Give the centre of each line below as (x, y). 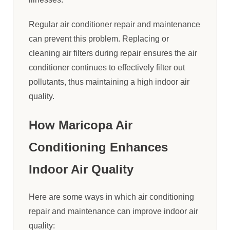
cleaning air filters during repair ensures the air (113, 53)
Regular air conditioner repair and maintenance (114, 24)
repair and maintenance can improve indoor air (113, 211)
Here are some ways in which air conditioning (111, 197)
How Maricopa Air (81, 125)
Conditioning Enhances (98, 147)
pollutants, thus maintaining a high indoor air (109, 82)
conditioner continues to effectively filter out (107, 67)
